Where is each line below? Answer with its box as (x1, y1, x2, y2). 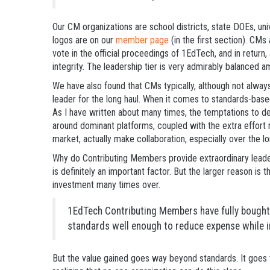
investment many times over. (52, 178, 160, 190)
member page (116, 34, 169, 46)
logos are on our (52, 34, 116, 46)
